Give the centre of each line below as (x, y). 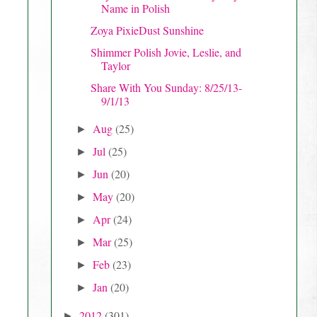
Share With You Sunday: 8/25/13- (166, 87)
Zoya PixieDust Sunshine (147, 30)
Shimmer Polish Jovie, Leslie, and (166, 52)
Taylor (115, 65)
